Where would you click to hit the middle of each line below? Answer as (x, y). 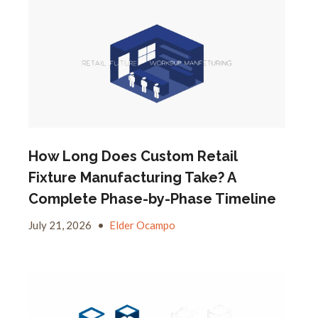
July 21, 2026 (61, 225)
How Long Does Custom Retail (132, 156)
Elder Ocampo (142, 225)
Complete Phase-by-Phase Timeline (152, 198)
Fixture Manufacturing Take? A (132, 177)
